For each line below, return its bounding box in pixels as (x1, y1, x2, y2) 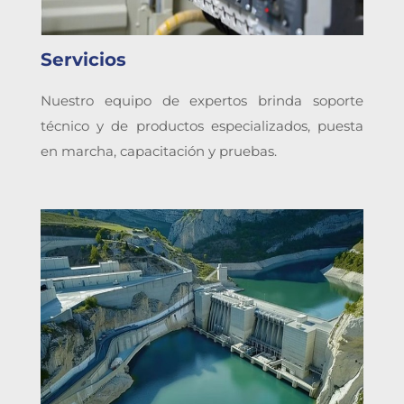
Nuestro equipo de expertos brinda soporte (41, 92, 363, 110)
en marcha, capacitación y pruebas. (41, 142, 277, 161)
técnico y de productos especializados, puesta (41, 117, 363, 135)
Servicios (41, 49, 126, 71)
